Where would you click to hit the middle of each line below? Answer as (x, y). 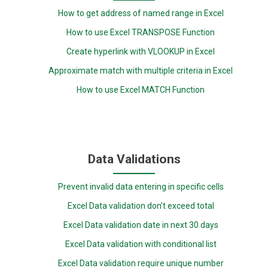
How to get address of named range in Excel (141, 13)
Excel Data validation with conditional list (141, 244)
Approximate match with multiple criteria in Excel (141, 70)
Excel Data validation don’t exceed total (141, 206)
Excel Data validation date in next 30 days (141, 225)
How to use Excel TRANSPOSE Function (141, 32)
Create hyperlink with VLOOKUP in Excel (141, 51)
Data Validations (134, 159)
